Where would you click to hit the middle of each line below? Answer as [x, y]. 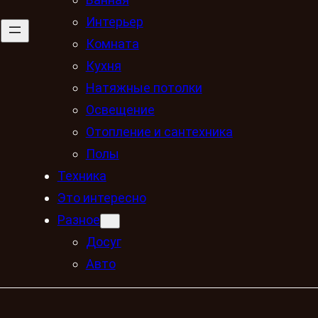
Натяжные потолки [144, 87]
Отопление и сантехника [159, 131]
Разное [78, 219]
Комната [112, 43]
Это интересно [102, 197]
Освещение [120, 109]
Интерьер [114, 21]
